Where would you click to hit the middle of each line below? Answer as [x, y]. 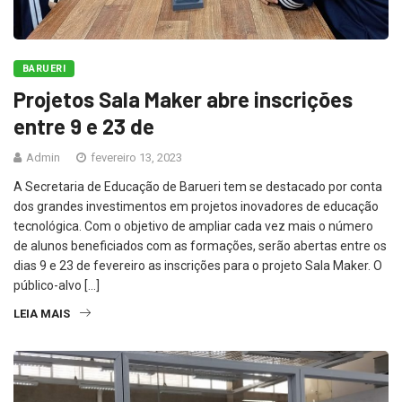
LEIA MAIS [42, 313]
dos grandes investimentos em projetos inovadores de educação [196, 206]
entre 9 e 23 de [84, 126]
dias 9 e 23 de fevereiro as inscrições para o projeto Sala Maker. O [198, 265]
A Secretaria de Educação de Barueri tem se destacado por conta [198, 186]
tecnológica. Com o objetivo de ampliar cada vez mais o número [193, 226]
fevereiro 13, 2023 [135, 157]
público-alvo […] [57, 285]
